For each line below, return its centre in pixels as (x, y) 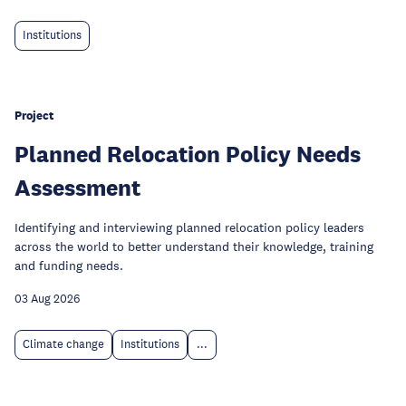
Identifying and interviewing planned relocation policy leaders (189, 227)
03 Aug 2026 (47, 299)
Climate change (63, 344)
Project (34, 116)
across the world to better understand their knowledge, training (194, 246)
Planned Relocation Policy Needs (188, 154)
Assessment (77, 187)
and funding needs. (69, 266)
